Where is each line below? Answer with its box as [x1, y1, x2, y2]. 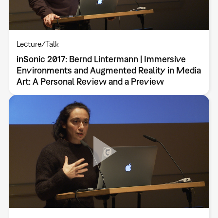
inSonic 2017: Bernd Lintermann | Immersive [16, 54, 186, 64]
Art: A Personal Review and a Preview [16, 76, 164, 87]
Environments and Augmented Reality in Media [16, 65, 201, 75]
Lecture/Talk [16, 39, 59, 48]
